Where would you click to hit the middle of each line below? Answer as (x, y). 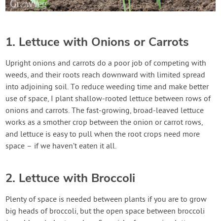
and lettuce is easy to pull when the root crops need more (103, 135)
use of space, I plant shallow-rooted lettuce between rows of (108, 99)
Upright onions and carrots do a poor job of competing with (106, 64)
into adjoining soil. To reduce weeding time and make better (107, 88)
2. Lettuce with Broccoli (71, 178)
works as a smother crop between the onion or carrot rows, (104, 123)
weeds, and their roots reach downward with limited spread (106, 76)
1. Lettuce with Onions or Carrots (97, 42)
